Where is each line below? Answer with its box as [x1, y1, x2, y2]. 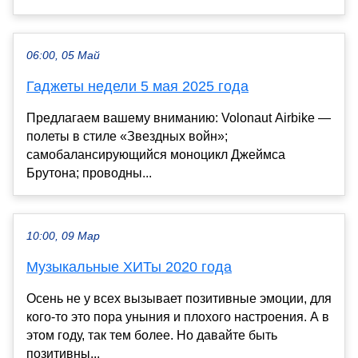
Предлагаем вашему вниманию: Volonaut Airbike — [26, 110, 331, 125]
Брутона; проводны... [26, 165, 152, 180]
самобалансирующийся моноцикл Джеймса [26, 147, 285, 161]
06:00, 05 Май [26, 49, 100, 62]
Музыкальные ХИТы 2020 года [26, 258, 232, 275]
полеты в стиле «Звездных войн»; [26, 129, 228, 143]
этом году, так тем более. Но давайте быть [26, 328, 277, 342]
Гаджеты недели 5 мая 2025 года [26, 78, 249, 94]
